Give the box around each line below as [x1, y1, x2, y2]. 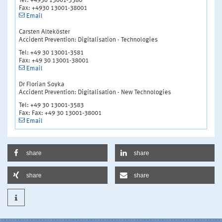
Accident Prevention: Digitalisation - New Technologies [19, 89, 171, 96]
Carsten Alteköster [19, 28, 70, 35]
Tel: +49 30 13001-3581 [19, 49, 84, 56]
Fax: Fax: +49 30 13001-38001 [19, 110, 102, 116]
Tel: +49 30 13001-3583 [19, 102, 84, 109]
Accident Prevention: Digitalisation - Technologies [19, 36, 158, 43]
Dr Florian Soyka [19, 81, 64, 88]
